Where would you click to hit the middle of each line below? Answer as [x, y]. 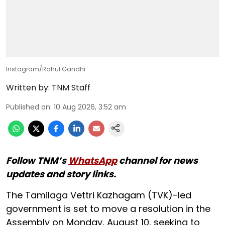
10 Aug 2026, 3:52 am [90, 107]
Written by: [28, 87]
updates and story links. [61, 174]
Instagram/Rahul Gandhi [46, 69]
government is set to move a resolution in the [108, 208]
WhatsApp [93, 160]
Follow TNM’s [37, 160]
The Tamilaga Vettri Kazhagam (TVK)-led [99, 195]
